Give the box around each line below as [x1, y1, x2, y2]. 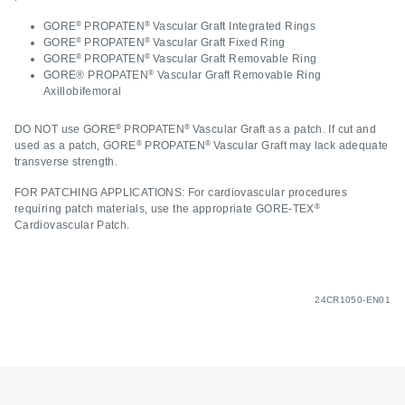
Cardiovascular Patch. [14, 219, 133, 232]
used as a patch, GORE [14, 139, 137, 153]
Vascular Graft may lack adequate [212, 139, 389, 153]
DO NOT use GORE [14, 123, 117, 137]
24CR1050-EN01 [315, 295, 391, 306]
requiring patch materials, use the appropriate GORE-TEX [14, 202, 315, 216]
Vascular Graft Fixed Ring [152, 36, 286, 50]
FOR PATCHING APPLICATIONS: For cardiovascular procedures [14, 186, 348, 200]
